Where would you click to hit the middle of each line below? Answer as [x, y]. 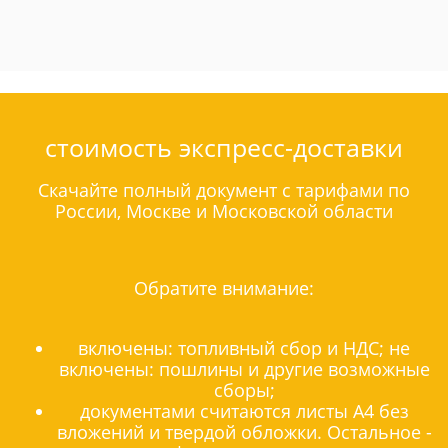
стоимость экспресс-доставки [224, 147]
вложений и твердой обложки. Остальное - [244, 432]
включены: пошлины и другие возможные [244, 369]
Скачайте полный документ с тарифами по [224, 189]
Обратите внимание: [224, 288]
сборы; [244, 390]
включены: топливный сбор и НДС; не [244, 348]
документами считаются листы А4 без [244, 411]
